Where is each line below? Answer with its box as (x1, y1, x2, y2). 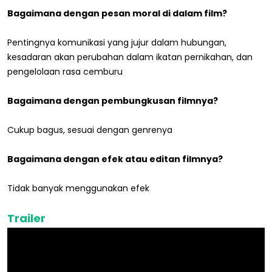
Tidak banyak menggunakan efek (7, 182, 149, 195)
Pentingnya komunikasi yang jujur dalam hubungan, (7, 36, 226, 49)
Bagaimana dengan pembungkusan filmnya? (7, 95, 218, 107)
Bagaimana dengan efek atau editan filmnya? (7, 153, 223, 166)
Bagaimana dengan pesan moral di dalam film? (7, 7, 227, 20)
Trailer (7, 211, 46, 226)
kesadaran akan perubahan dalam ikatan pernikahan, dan (7, 51, 253, 64)
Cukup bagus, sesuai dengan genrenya (7, 124, 172, 137)
